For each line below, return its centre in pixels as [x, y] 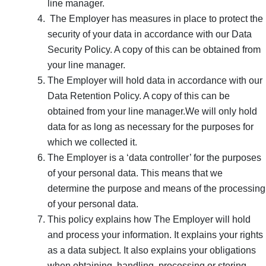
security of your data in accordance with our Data [150, 34]
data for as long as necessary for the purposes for [151, 126]
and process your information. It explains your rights [155, 235]
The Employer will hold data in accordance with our [155, 80]
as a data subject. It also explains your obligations [152, 250]
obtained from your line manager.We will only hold [152, 111]
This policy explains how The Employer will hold [149, 219]
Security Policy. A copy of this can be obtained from [154, 49]
